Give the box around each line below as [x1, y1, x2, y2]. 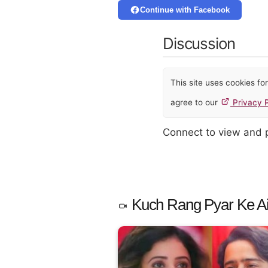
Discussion [163, 33, 235, 53]
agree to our [170, 98, 220, 108]
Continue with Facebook [139, 5, 230, 15]
